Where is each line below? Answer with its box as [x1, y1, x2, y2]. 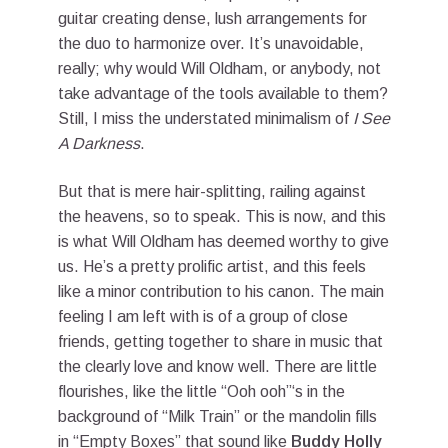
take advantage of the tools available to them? [58, 84, 388, 102]
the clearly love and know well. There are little [58, 357, 377, 375]
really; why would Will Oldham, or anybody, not [58, 59, 381, 77]
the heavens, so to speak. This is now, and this [58, 207, 386, 225]
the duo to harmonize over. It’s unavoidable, [58, 34, 364, 52]
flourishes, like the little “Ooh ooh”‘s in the [58, 382, 345, 400]
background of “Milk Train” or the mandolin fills [58, 407, 377, 425]
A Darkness [58, 134, 140, 152]
